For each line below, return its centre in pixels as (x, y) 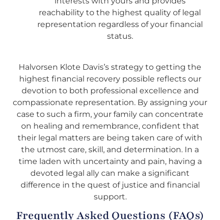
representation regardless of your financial (120, 25)
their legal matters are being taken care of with (110, 137)
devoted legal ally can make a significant (110, 173)
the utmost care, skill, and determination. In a (110, 149)
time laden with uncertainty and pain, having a (110, 161)
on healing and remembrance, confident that (110, 126)
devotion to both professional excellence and (110, 90)
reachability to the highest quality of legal (120, 13)
